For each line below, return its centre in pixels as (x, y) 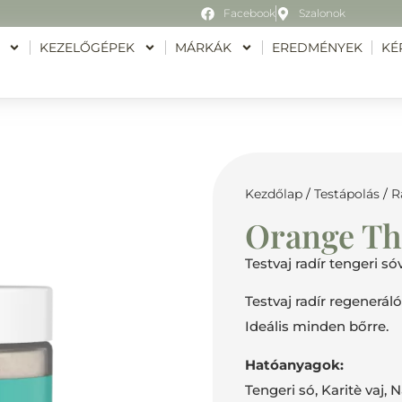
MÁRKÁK (203, 48)
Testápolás (347, 194)
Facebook (249, 13)
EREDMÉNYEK (317, 48)
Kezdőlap (274, 194)
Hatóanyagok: (295, 364)
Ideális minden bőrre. (317, 327)
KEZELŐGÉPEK (87, 48)
